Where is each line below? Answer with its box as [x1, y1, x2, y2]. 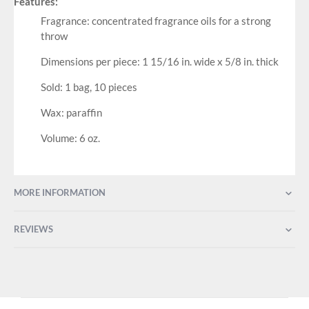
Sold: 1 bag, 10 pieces [40, 81, 137, 94]
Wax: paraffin [40, 106, 102, 119]
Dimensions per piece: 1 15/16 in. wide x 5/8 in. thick [40, 55, 279, 68]
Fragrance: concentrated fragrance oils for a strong [40, 14, 271, 28]
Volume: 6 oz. [40, 132, 100, 145]
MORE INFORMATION [14, 186, 106, 198]
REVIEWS [14, 223, 53, 235]
